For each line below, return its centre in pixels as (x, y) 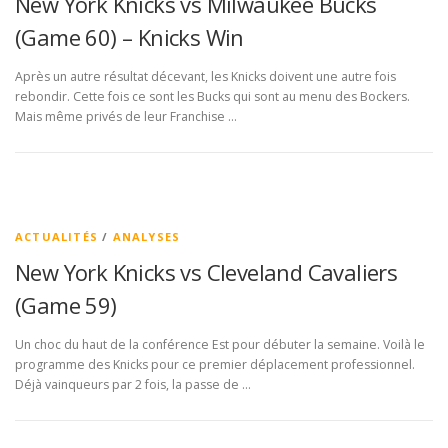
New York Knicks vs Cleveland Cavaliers (206, 272)
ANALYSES (146, 237)
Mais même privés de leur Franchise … (126, 117)
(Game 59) (66, 305)
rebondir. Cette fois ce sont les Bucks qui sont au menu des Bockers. (212, 97)
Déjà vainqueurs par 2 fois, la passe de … (133, 385)
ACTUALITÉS (56, 237)
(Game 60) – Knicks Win (129, 37)
